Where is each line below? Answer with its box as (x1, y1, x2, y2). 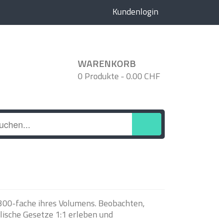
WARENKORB (78, 56, 136, 71)
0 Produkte (78, 69, 121, 83)
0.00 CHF (126, 69, 160, 83)
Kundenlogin (112, 5, 158, 18)
